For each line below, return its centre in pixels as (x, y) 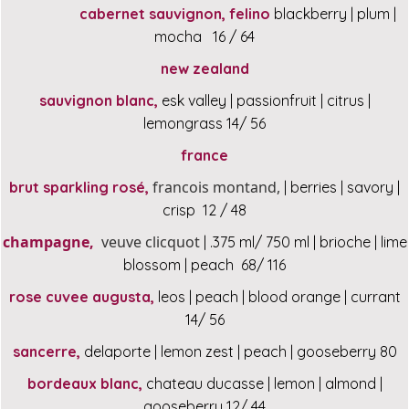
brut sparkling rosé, (79, 188)
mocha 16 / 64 (204, 37)
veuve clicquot (148, 242)
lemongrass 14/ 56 (204, 124)
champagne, (50, 242)
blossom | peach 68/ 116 (204, 265)
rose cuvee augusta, (81, 297)
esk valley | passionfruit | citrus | (264, 101)
